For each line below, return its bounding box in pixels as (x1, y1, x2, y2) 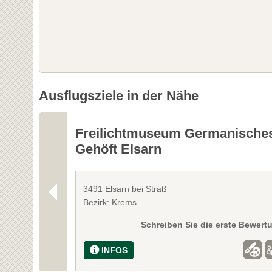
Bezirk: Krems (83, 197, 137, 208)
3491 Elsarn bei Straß (83, 184, 168, 194)
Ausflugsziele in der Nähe (38, 88, 199, 104)
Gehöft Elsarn (75, 141, 162, 157)
